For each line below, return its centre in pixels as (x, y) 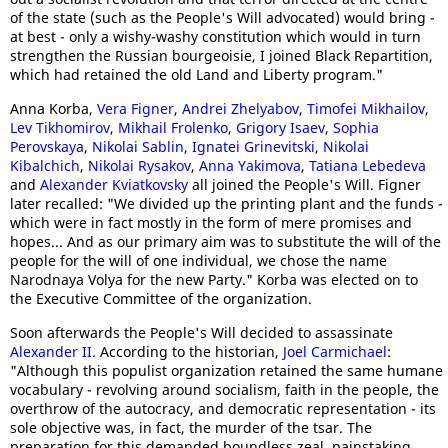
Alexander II (51, 351)
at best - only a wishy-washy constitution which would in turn (215, 36)
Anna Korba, (53, 108)
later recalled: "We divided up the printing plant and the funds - (226, 203)
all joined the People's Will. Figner (304, 184)
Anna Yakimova (250, 165)
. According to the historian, (187, 351)
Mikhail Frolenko (173, 127)
